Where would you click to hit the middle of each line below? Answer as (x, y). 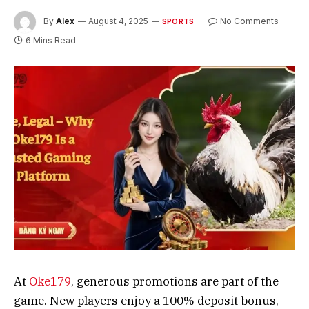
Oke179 (50, 282)
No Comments (250, 21)
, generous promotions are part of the (175, 282)
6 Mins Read (51, 40)
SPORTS (178, 21)
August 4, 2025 (118, 21)
